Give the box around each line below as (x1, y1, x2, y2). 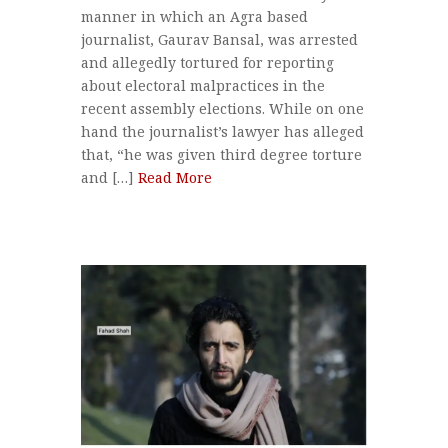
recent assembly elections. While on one (80, 98, 364, 118)
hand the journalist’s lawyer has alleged (80, 121, 364, 141)
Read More (137, 167, 212, 187)
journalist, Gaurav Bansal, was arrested (80, 29, 358, 49)
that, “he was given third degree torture (80, 144, 362, 164)
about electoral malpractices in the (80, 75, 325, 95)
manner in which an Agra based (80, 6, 308, 26)
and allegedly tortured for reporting (80, 52, 334, 72)
